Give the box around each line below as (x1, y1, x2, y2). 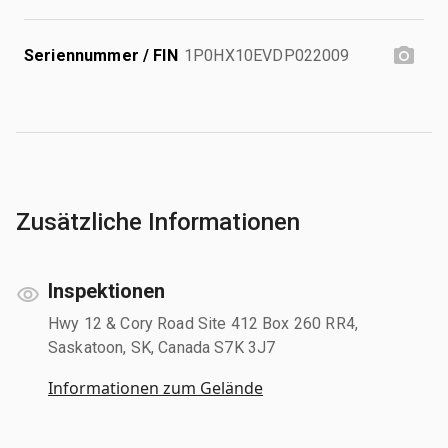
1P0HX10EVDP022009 (184, 45, 350, 65)
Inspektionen (48, 278, 165, 303)
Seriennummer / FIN (24, 45, 178, 65)
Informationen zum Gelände (48, 376, 263, 399)
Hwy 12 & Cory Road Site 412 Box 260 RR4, (48, 313, 358, 333)
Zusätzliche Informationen (16, 207, 300, 236)
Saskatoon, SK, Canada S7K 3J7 (48, 337, 276, 357)
